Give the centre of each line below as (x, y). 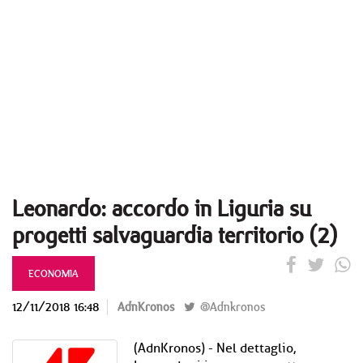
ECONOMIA (53, 273)
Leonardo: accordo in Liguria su (162, 208)
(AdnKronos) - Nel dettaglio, (215, 348)
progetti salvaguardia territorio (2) (175, 235)
